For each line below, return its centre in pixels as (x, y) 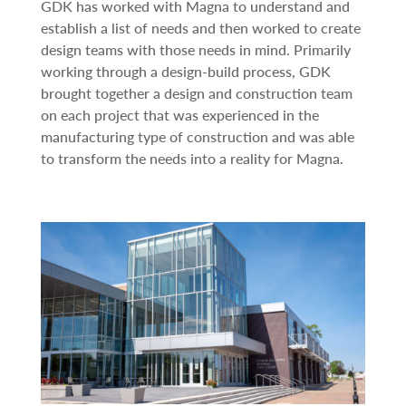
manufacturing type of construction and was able (197, 136)
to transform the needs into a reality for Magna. (192, 158)
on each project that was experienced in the (179, 114)
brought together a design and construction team (196, 92)
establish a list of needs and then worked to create (200, 27)
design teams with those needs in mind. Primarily (195, 49)
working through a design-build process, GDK (185, 71)
